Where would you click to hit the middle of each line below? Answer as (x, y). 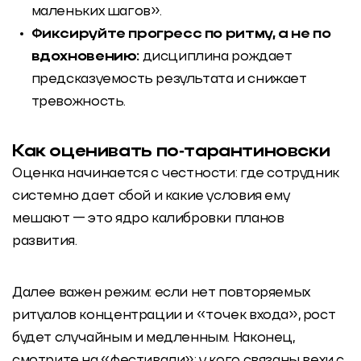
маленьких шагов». (97, 11)
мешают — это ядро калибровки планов (148, 219)
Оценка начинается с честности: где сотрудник (176, 174)
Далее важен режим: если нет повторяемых (161, 293)
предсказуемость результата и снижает (169, 79)
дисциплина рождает (217, 56)
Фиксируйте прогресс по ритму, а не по (181, 34)
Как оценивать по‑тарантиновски (171, 152)
